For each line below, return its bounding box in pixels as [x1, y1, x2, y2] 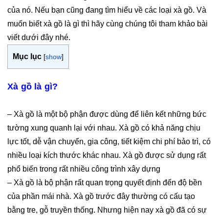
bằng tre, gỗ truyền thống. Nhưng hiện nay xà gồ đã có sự [7, 205, 207, 214]
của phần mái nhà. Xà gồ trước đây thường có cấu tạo [7, 192, 195, 200]
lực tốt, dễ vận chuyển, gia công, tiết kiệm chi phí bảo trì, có [7, 137, 211, 146]
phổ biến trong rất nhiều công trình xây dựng [7, 164, 160, 173]
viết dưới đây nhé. [7, 33, 72, 42]
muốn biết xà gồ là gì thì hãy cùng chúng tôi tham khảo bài [7, 20, 208, 28]
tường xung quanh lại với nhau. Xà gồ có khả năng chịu [7, 123, 200, 132]
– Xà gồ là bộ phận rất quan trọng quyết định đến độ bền [7, 178, 202, 187]
